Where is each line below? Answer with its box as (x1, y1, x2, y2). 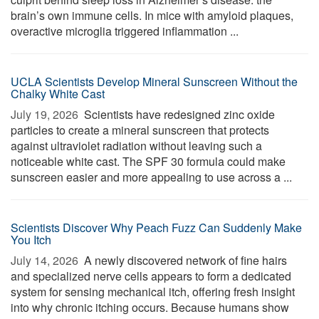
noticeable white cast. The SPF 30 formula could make (11, 153, 286, 169)
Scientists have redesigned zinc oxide (81, 106, 275, 122)
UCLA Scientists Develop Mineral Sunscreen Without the (11, 73, 298, 90)
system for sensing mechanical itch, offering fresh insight (11, 283, 295, 300)
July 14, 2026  (11, 252, 81, 268)
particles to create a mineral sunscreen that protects (11, 122, 269, 138)
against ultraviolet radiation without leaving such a (11, 137, 262, 154)
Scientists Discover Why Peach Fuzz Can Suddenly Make (11, 219, 302, 236)
